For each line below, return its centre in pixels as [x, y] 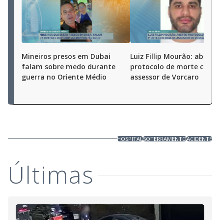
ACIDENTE [199, 139]
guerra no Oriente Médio [64, 77]
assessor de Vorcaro [165, 77]
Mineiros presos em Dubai [66, 56]
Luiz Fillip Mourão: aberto [174, 56]
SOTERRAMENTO [165, 139]
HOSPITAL [130, 139]
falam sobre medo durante [69, 67]
